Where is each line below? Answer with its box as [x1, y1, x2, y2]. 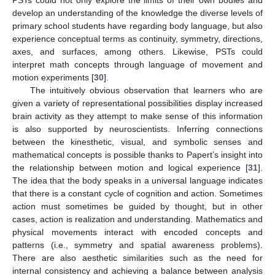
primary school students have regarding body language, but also [12, 20, 263, 31]
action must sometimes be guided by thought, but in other [12, 201, 263, 211]
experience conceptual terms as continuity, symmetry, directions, [12, 33, 263, 44]
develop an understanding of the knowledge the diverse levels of [12, 7, 263, 18]
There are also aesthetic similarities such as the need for [12, 252, 263, 263]
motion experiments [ [12, 72, 94, 82]
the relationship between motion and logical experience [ [12, 162, 248, 172]
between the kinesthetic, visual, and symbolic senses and [12, 136, 263, 147]
